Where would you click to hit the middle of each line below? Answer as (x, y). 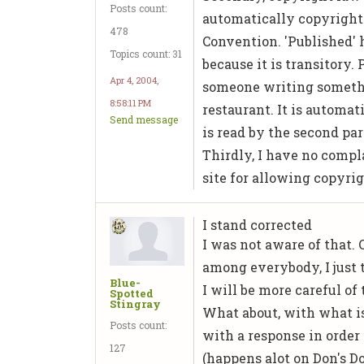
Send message (144, 119)
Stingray (135, 303)
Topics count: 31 (146, 53)
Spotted (132, 293)
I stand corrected (258, 225)
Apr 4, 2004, (134, 80)
